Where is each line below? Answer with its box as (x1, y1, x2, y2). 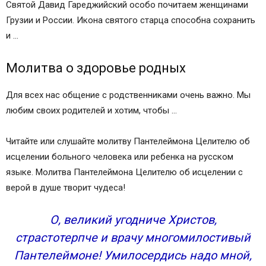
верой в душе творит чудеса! (6, 182, 125, 193)
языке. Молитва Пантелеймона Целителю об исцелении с (6, 167, 243, 178)
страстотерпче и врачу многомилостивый (15, 230, 251, 245)
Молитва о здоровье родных (6, 61, 186, 75)
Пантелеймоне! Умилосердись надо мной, (14, 248, 252, 262)
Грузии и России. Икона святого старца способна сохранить (6, 15, 255, 26)
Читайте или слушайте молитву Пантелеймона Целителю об (6, 136, 250, 147)
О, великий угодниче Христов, (49, 213, 217, 227)
